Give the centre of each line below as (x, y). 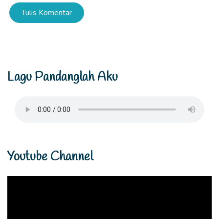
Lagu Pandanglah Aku (63, 77)
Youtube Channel (50, 157)
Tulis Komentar (47, 13)
